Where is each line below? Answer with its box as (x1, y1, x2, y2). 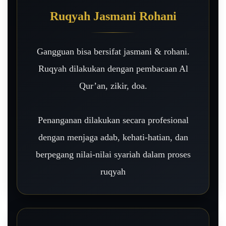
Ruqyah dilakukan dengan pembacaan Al (38, 63, 188, 74)
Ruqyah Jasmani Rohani (49, 9, 177, 23)
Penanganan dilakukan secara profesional (37, 115, 189, 125)
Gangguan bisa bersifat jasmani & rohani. (36, 46, 190, 56)
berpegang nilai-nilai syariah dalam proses (35, 149, 191, 159)
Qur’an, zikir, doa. (79, 80, 147, 91)
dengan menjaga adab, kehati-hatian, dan (38, 132, 188, 142)
